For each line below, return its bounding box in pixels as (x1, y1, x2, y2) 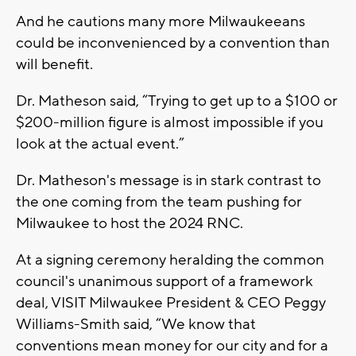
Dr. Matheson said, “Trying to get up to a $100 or (16, 91, 338, 110)
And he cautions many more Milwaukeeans (16, 11, 305, 31)
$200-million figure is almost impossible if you (16, 112, 323, 132)
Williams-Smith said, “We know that (16, 314, 256, 334)
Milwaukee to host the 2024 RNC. (16, 213, 243, 233)
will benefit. (16, 54, 93, 74)
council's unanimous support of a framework (16, 271, 313, 291)
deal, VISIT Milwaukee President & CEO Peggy (16, 292, 326, 312)
